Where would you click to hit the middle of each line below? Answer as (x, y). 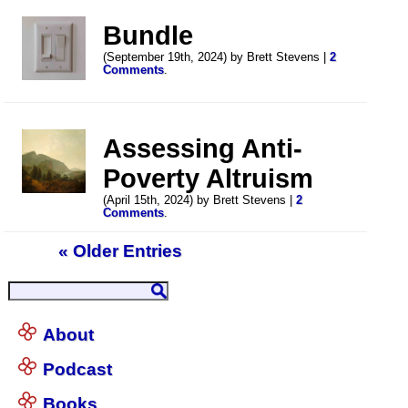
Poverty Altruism (209, 178)
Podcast (78, 369)
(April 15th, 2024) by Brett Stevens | (200, 200)
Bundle (148, 35)
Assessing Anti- (203, 148)
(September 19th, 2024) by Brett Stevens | (217, 57)
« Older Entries (121, 250)
